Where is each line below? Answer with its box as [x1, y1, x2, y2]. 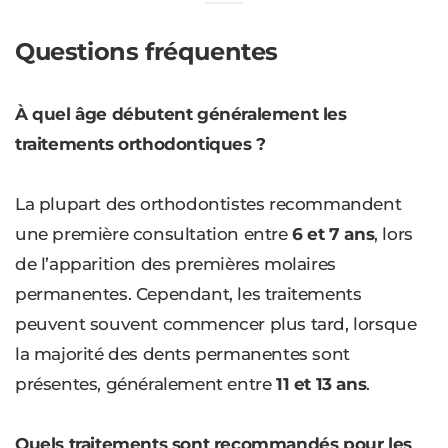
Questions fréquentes [15, 37, 278, 67]
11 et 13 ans [276, 374, 367, 395]
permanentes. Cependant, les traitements [15, 284, 362, 305]
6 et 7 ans [292, 224, 375, 245]
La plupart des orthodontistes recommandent [15, 194, 402, 215]
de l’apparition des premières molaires [15, 254, 336, 275]
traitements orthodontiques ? [15, 134, 266, 155]
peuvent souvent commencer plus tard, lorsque [15, 314, 417, 335]
